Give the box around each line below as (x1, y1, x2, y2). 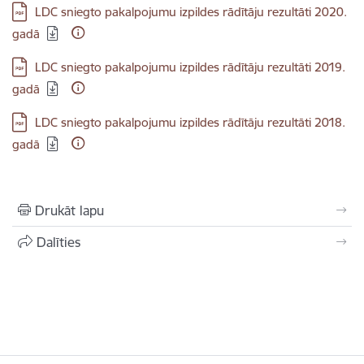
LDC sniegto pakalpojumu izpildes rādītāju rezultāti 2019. (35, 59, 345, 75)
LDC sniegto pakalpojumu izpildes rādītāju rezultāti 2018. (35, 115, 345, 130)
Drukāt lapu (35, 202, 104, 219)
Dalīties (37, 234, 80, 250)
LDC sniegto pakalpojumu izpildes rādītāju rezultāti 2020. (35, 4, 347, 19)
